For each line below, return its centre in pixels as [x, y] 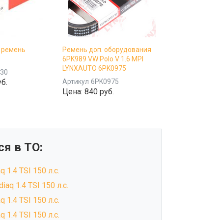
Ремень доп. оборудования [107, 49]
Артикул [76, 81]
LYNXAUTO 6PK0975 [94, 68]
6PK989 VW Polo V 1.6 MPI [103, 59]
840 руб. [99, 91]
